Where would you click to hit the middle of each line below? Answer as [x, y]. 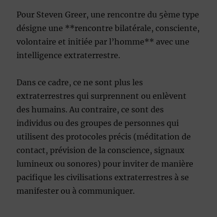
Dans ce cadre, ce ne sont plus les [80, 83]
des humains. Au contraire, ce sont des [90, 110]
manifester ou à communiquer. [76, 191]
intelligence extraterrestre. [69, 55]
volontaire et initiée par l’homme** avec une [103, 42]
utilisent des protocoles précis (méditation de [104, 137]
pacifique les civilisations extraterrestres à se [103, 178]
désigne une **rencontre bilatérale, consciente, [108, 28]
